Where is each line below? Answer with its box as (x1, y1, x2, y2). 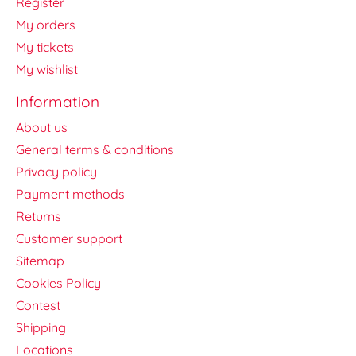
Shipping (16, 319, 66, 335)
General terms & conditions (16, 141, 174, 157)
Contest (16, 296, 60, 313)
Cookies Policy (16, 274, 101, 291)
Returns (16, 207, 61, 224)
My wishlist (16, 61, 78, 78)
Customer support (16, 230, 122, 246)
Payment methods (16, 185, 125, 202)
